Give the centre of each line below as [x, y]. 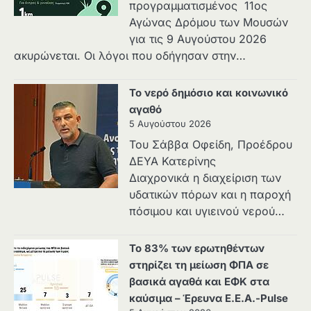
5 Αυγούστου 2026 [170, 124]
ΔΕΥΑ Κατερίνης [193, 161]
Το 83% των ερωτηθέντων [197, 249]
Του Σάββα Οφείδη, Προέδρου [211, 145]
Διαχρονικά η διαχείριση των [205, 178]
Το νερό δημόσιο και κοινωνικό [209, 93]
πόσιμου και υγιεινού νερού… [207, 211]
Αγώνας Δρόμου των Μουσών [209, 23]
